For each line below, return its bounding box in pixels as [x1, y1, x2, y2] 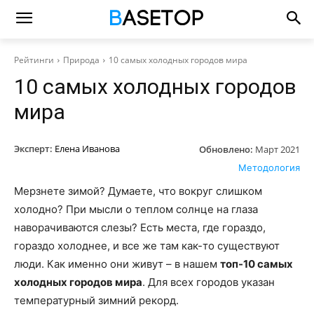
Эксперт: [14, 142, 53, 155]
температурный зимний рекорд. [14, 293, 179, 307]
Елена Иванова [55, 142, 120, 155]
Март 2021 [255, 142, 300, 156]
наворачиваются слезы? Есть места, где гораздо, [14, 220, 266, 234]
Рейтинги [14, 54, 54, 66]
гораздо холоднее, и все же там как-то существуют [14, 238, 280, 252]
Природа [63, 54, 100, 66]
